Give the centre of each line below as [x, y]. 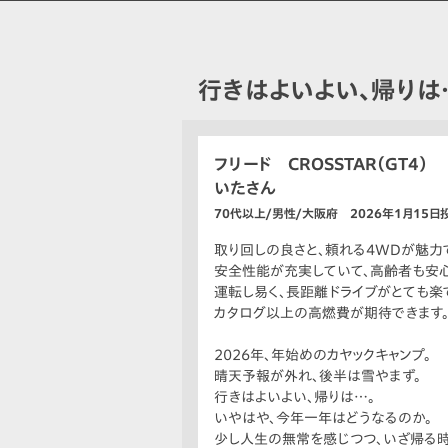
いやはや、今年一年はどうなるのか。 [323, 418]
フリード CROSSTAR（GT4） [320, 164]
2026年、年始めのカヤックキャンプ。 [322, 355]
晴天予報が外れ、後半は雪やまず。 [317, 376]
